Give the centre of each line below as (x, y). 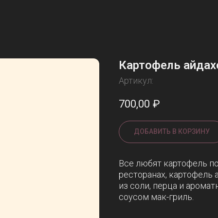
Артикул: (136, 81)
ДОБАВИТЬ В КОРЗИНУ (172, 132)
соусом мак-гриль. (156, 197)
